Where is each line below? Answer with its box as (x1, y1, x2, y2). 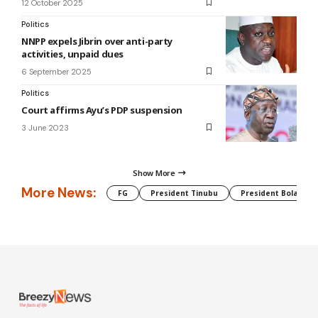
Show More (133, 168, 175, 179)
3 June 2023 (21, 122, 69, 133)
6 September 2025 (21, 66, 92, 77)
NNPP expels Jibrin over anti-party (21, 34, 172, 48)
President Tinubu (150, 187, 218, 198)
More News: (21, 184, 96, 202)
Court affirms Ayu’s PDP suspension (21, 103, 182, 116)
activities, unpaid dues (21, 47, 124, 60)
